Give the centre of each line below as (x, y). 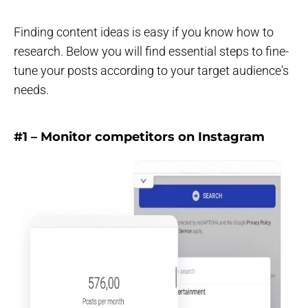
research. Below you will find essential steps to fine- (151, 52)
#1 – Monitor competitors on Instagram (139, 137)
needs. (31, 90)
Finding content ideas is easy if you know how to (144, 32)
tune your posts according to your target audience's (151, 71)
